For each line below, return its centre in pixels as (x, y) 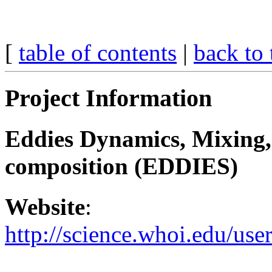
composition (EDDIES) (121, 166)
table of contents (98, 53)
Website (45, 206)
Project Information (108, 98)
